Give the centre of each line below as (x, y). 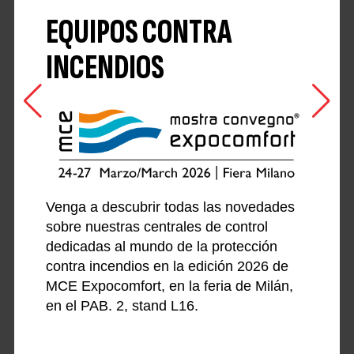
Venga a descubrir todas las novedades (170, 207)
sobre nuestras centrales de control (156, 226)
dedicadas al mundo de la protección (161, 246)
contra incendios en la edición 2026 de (167, 266)
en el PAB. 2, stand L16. (122, 305)
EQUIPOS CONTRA (138, 32)
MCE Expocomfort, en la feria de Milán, (169, 286)
